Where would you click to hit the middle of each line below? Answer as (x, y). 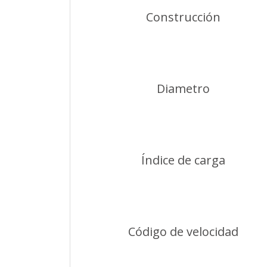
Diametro (183, 88)
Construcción (183, 17)
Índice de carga (183, 160)
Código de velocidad (183, 231)
